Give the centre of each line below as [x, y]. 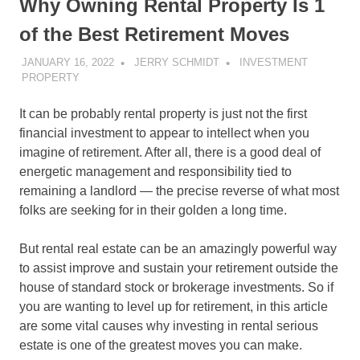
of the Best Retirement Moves [154, 35]
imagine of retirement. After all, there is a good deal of [170, 152]
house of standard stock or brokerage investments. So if [176, 287]
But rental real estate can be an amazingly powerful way [178, 248]
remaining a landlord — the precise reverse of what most [179, 190]
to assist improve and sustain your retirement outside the [179, 268]
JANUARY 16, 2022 [67, 62]
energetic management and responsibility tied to [155, 171]
